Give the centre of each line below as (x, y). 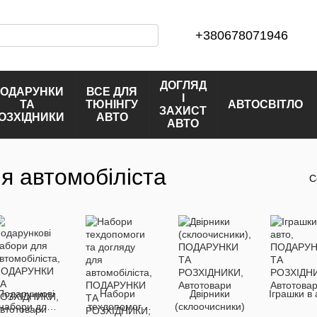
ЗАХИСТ (183, 111)
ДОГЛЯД (183, 85)
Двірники (210, 294)
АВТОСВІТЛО (265, 104)
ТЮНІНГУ (112, 104)
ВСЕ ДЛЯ (112, 92)
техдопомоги (117, 306)
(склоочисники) (210, 306)
